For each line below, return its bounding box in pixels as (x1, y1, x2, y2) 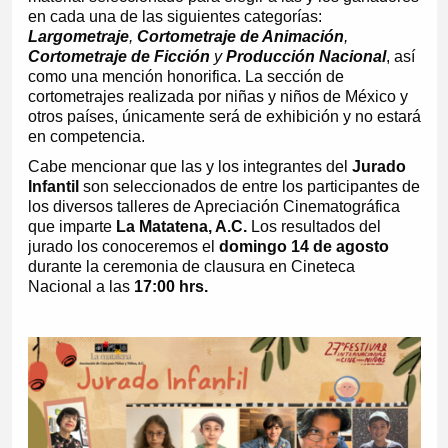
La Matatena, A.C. (115, 218, 247, 236)
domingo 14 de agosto (218, 238, 389, 256)
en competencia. (27, 128, 145, 146)
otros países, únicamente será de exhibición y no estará (27, 108, 421, 126)
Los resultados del (246, 218, 381, 236)
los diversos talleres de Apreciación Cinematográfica (27, 198, 400, 216)
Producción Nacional (225, 48, 386, 66)
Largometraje (27, 28, 129, 46)
